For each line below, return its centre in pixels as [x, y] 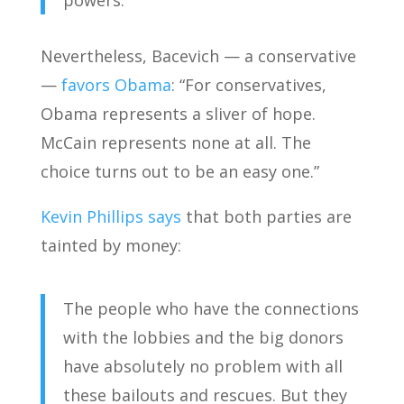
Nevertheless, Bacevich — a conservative [198, 56]
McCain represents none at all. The [175, 142]
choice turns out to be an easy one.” [179, 171]
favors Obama [116, 85]
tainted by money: [110, 245]
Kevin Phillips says [110, 216]
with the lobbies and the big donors [203, 337]
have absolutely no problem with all [202, 366]
